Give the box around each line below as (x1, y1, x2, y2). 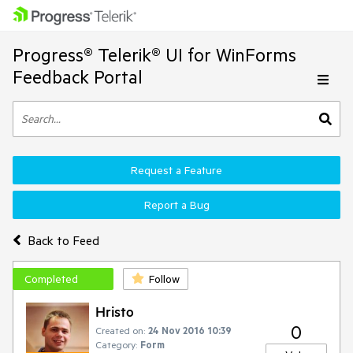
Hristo (95, 303, 134, 320)
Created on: (95, 324, 145, 336)
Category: (95, 338, 137, 351)
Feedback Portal (13, 65, 143, 88)
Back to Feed (27, 232, 99, 248)
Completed (24, 272, 78, 286)
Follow (149, 272, 180, 286)
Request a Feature (131, 163, 222, 177)
